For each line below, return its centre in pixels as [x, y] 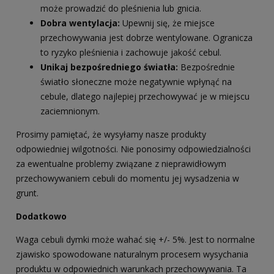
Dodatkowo [43, 217]
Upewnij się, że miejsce [167, 23]
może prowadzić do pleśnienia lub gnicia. [121, 9]
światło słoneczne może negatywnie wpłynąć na [136, 82]
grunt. [27, 193]
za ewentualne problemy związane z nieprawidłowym [121, 164]
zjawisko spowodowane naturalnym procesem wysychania [132, 254]
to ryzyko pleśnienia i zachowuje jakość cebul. [131, 53]
